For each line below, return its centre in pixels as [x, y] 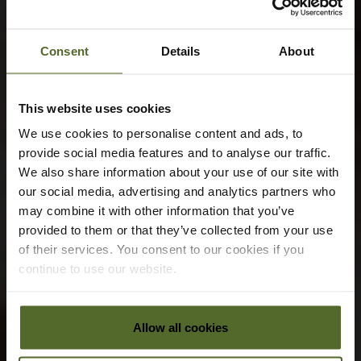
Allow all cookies [180, 327]
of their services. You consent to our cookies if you [161, 249]
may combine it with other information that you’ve [157, 210]
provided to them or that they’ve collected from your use [176, 230]
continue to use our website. [98, 268]
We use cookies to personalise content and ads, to [161, 133]
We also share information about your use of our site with [179, 172]
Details [180, 50]
